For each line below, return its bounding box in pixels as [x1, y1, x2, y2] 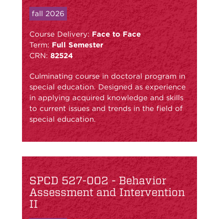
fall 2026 [32, 9, 65, 18]
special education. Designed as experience [29, 82, 186, 91]
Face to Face [92, 29, 141, 39]
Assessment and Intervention [29, 185, 185, 198]
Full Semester [52, 40, 103, 49]
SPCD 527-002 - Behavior [29, 174, 166, 187]
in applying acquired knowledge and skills [29, 93, 183, 102]
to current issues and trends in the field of [29, 104, 183, 113]
